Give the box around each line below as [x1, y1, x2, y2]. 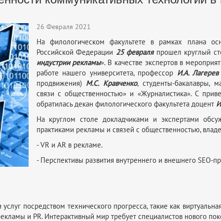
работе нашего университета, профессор [36, 68, 177, 77]
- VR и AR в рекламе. [36, 140, 103, 149]
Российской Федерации [36, 47, 116, 57]
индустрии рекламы [36, 58, 101, 67]
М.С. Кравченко [86, 78, 138, 88]
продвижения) [36, 78, 86, 88]
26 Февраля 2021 [36, 22, 91, 31]
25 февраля [115, 47, 154, 57]
